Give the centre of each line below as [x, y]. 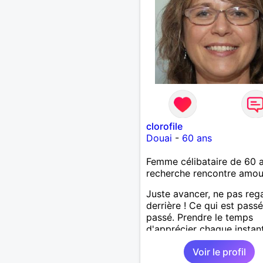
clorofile [164, 126]
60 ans [197, 138]
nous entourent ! [182, 252]
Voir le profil [219, 252]
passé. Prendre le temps [199, 217]
